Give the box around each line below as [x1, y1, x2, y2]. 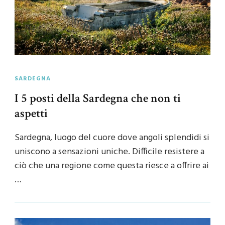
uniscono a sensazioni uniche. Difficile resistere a [15, 144, 204, 159]
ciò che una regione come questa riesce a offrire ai [15, 158, 209, 173]
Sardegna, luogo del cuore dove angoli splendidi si [15, 130, 209, 145]
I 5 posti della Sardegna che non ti [15, 90, 181, 106]
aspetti [15, 105, 48, 121]
